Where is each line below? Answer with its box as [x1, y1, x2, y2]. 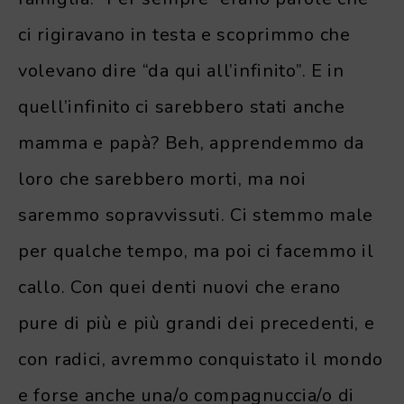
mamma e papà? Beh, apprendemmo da [18, 130, 365, 155]
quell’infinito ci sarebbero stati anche [18, 94, 345, 119]
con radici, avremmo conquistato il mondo [18, 346, 384, 372]
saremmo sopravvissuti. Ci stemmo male [18, 202, 373, 227]
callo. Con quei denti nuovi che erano [18, 274, 341, 299]
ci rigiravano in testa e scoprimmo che [18, 22, 351, 47]
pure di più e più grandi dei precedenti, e [18, 310, 375, 335]
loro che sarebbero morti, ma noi [18, 166, 307, 191]
